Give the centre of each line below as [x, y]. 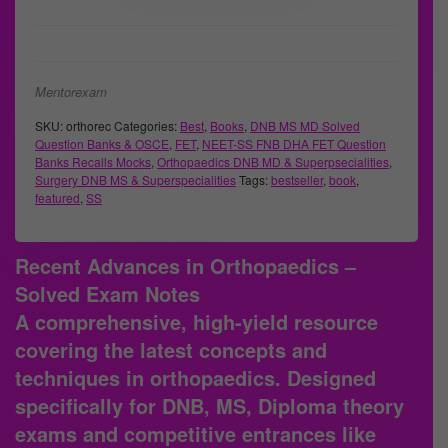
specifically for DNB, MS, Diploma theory [209, 406]
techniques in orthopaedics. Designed [195, 378]
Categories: [147, 126]
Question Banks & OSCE [102, 144]
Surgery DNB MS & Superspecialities [135, 180]
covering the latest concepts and [171, 350]
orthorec [88, 126]
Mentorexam [71, 92]
